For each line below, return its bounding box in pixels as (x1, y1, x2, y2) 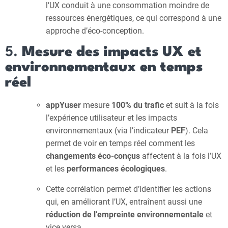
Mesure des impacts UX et (22, 45, 202, 60)
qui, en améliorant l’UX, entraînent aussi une (46, 197, 202, 207)
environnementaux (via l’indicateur (46, 126, 171, 135)
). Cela (185, 126, 208, 135)
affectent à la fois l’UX (140, 151, 221, 161)
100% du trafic (111, 100, 164, 110)
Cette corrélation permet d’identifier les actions (46, 184, 211, 194)
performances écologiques (67, 164, 165, 174)
